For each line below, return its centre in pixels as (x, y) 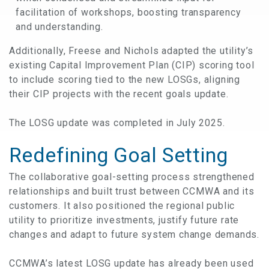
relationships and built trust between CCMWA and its (132, 191)
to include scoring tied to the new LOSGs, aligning (125, 79)
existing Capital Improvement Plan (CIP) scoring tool (132, 65)
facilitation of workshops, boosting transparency (128, 12)
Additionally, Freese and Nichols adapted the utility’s (131, 50)
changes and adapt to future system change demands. (134, 234)
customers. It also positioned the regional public (122, 205)
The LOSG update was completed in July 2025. (117, 122)
